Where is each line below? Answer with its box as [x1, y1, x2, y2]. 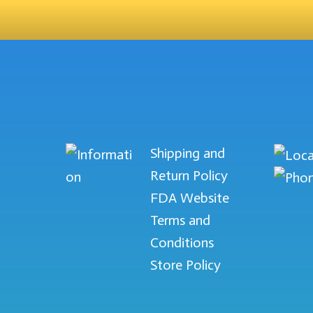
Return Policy [150, 167, 228, 184]
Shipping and [150, 145, 226, 162]
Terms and [150, 212, 211, 229]
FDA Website [150, 189, 230, 207]
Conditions [150, 234, 214, 252]
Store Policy [150, 256, 221, 274]
